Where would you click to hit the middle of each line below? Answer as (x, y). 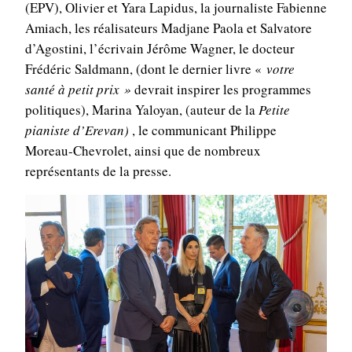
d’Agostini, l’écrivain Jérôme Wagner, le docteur (159, 49)
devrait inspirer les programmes (221, 90)
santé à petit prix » (78, 90)
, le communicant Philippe (204, 130)
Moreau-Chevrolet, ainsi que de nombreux (143, 151)
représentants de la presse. (98, 171)
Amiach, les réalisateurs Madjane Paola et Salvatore (168, 28)
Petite (274, 110)
